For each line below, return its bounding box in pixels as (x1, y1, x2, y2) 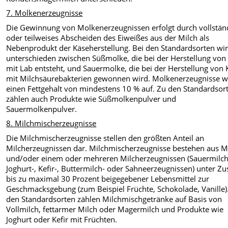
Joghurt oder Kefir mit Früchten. (6, 214, 118, 224)
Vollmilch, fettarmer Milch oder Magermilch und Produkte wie (6, 204, 224, 214)
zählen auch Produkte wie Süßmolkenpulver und (6, 93, 177, 104)
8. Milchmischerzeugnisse (6, 118, 97, 129)
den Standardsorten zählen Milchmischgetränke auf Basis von (6, 193, 222, 204)
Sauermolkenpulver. (6, 103, 77, 114)
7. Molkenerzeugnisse (6, 8, 83, 18)
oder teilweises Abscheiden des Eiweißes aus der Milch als (6, 32, 210, 43)
